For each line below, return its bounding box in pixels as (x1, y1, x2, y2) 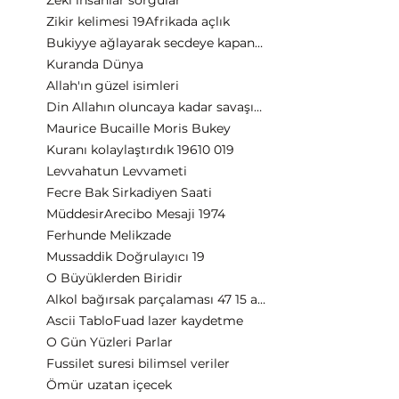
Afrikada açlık (145, 13, 230, 29)
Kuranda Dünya (46, 56, 143, 72)
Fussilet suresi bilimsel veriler (46, 355, 230, 371)
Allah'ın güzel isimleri (46, 77, 179, 94)
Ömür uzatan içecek (46, 377, 172, 393)
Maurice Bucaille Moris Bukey (46, 120, 231, 136)
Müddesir (46, 206, 104, 222)
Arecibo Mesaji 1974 (104, 206, 225, 222)
